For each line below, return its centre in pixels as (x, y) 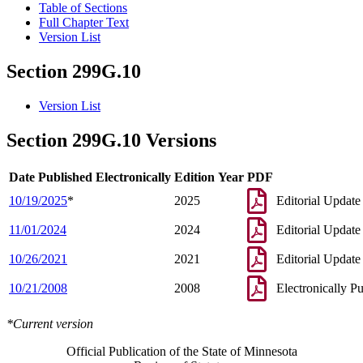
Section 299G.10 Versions (111, 141)
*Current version (50, 323)
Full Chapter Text (84, 23)
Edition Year (209, 177)
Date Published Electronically (90, 177)
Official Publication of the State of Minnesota (181, 351)
